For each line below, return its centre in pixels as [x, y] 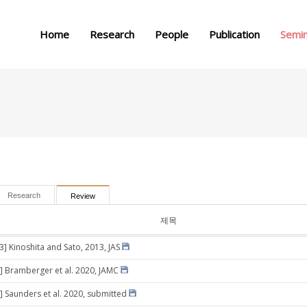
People [172, 34]
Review [83, 196]
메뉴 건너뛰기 [153, 9]
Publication [234, 34]
